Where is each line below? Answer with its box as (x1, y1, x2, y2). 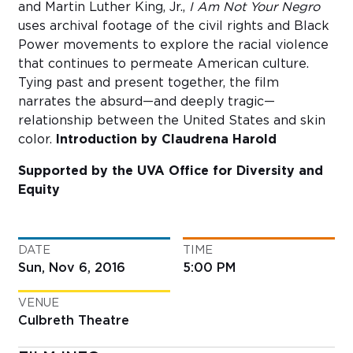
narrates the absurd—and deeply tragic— (18, 95, 275, 108)
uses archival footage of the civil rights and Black (18, 19, 329, 32)
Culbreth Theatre (18, 314, 129, 327)
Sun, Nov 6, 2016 (18, 261, 125, 274)
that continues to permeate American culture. (18, 57, 309, 70)
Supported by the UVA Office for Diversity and (18, 164, 323, 177)
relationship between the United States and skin (18, 113, 325, 127)
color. (18, 132, 56, 146)
